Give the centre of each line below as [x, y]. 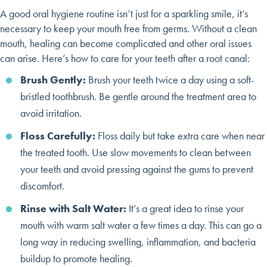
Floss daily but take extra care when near [180, 135]
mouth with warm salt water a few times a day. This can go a [141, 225]
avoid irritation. [51, 113]
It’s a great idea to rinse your [186, 208]
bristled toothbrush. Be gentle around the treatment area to [138, 96]
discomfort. [42, 185]
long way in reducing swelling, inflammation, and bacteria [138, 241]
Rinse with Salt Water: [74, 208]
